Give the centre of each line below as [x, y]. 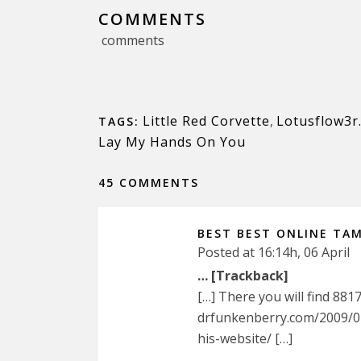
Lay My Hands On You [172, 141]
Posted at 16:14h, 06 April [274, 252]
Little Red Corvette [206, 120]
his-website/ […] [245, 338]
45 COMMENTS [149, 182]
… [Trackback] [243, 275]
